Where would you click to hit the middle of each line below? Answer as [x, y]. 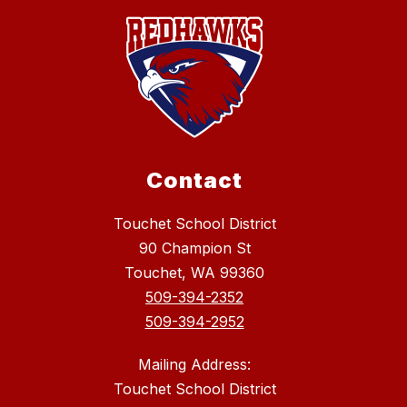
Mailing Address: [194, 365]
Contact [194, 181]
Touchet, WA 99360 [194, 273]
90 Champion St [194, 248]
